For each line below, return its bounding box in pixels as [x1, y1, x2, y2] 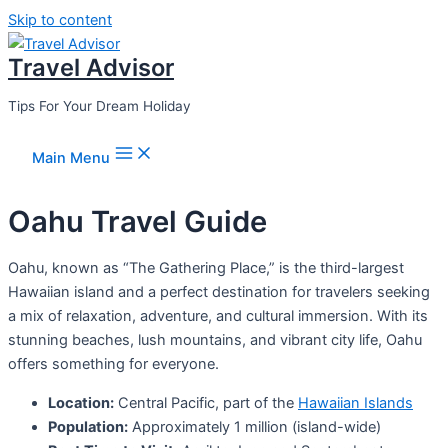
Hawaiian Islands [298, 393, 413, 412]
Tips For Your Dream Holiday [8, 97, 191, 114]
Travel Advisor [8, 53, 174, 82]
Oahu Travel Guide [8, 203, 267, 239]
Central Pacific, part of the [114, 393, 298, 412]
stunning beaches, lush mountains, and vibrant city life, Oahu [8, 331, 422, 350]
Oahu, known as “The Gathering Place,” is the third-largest [8, 259, 404, 278]
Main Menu [32, 149, 110, 168]
